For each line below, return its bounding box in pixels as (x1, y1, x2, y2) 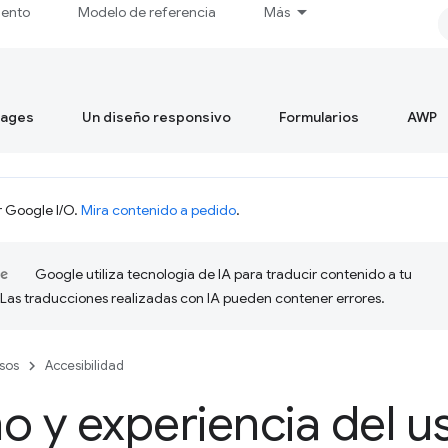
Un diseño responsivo (82, 108, 231, 126)
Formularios (279, 108, 359, 126)
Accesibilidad (45, 357, 124, 374)
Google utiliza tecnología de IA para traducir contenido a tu (35, 265, 412, 283)
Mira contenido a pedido (81, 201, 236, 219)
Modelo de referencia (78, 3, 217, 21)
